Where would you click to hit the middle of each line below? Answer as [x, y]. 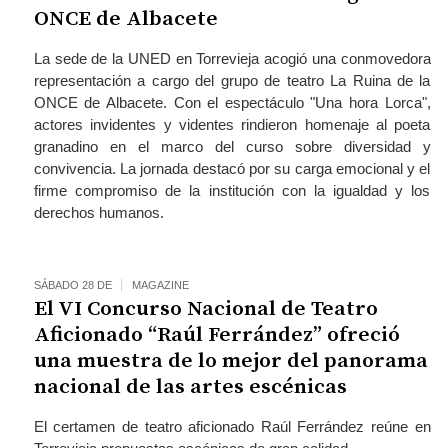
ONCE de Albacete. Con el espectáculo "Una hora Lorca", [232, 102]
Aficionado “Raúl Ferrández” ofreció [216, 334]
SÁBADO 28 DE [72, 284]
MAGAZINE [160, 284]
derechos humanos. [98, 212]
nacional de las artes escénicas [190, 386]
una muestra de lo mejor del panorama [230, 360]
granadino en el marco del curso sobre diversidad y [232, 146]
